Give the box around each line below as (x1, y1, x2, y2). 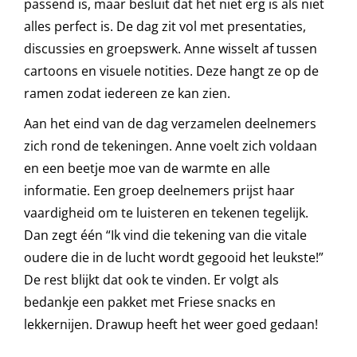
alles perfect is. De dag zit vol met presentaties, (23, 17, 306, 35)
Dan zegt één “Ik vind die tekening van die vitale (23, 226, 307, 244)
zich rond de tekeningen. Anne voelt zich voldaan (23, 136, 317, 155)
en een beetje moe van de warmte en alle (23, 159, 270, 177)
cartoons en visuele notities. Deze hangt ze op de (23, 61, 319, 80)
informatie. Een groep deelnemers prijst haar (23, 181, 295, 199)
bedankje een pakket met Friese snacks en (23, 292, 276, 311)
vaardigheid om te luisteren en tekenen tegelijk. (23, 203, 308, 222)
